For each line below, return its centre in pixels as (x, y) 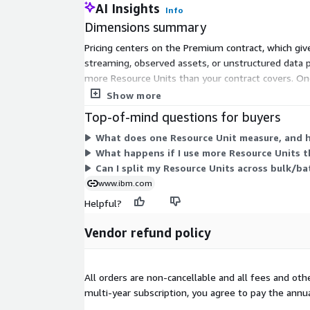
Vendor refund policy (148, 232)
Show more (134, 95)
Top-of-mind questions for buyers (182, 117)
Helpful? (103, 203)
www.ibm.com (125, 183)
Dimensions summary (145, 27)
